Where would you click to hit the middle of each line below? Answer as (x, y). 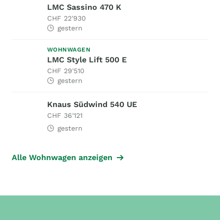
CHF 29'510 (66, 71)
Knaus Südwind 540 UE (92, 105)
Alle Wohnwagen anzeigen (62, 158)
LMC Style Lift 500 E (87, 60)
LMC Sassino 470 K (84, 7)
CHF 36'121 (65, 116)
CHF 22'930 (67, 18)
